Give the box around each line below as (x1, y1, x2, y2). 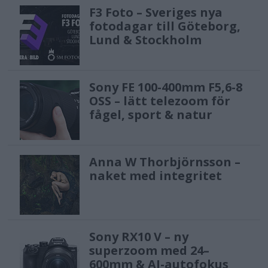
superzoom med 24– (89, 242, 210, 258)
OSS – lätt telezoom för (89, 92, 231, 109)
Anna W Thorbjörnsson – (89, 153, 241, 170)
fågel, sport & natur (89, 106, 213, 123)
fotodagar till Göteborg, (89, 18, 241, 35)
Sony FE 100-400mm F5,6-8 (89, 78, 243, 95)
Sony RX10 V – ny (89, 228, 189, 245)
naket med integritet (89, 167, 223, 184)
